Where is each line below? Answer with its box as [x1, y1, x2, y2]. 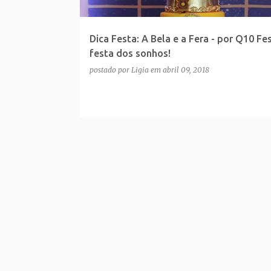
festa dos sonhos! [89, 47, 171, 59]
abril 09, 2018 [162, 65, 209, 74]
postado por [89, 65, 131, 74]
